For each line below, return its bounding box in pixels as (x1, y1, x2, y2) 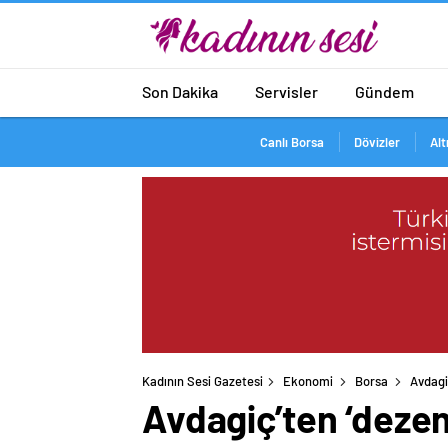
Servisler (255, 81, 318, 101)
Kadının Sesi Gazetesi (142, 373, 263, 390)
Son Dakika (142, 81, 218, 101)
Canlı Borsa (259, 134, 324, 150)
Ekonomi (283, 373, 333, 390)
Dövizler (353, 134, 400, 150)
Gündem (355, 81, 414, 101)
